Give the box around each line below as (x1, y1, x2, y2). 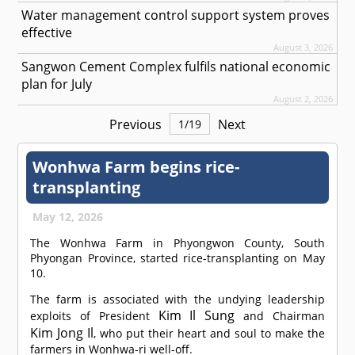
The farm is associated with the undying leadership (30, 292, 325, 307)
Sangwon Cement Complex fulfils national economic (21, 58, 331, 76)
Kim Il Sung (158, 307, 235, 325)
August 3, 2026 (273, 41, 333, 54)
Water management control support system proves (21, 6, 330, 25)
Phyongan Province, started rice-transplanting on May (30, 250, 325, 266)
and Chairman (235, 308, 325, 324)
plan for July (21, 75, 93, 94)
